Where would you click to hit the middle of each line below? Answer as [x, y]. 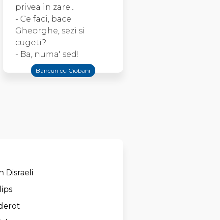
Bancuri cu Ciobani [63, 70]
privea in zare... [45, 7]
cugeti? [31, 42]
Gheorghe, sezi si [50, 31]
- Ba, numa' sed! [47, 54]
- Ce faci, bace [43, 19]
